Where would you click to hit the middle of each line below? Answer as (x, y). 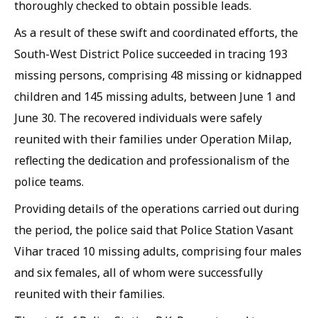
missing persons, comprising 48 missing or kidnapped (158, 75)
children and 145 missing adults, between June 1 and (155, 97)
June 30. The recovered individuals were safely (138, 118)
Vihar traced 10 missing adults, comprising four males (158, 251)
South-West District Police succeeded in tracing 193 (151, 54)
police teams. (49, 182)
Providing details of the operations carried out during (157, 209)
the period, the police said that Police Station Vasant (154, 230)
